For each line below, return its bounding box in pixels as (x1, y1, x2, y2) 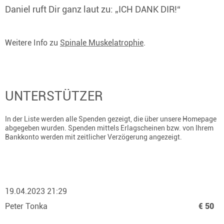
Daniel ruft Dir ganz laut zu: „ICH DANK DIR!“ (5, 4, 180, 14)
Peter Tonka (5, 201, 49, 211)
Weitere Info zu (5, 38, 60, 47)
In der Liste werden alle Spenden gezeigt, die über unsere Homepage (5, 115, 216, 123)
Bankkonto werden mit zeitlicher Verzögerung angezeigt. (5, 133, 182, 141)
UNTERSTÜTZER (5, 88, 103, 103)
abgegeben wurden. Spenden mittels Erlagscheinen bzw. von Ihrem (5, 124, 213, 132)
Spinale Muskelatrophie (60, 38, 143, 47)
